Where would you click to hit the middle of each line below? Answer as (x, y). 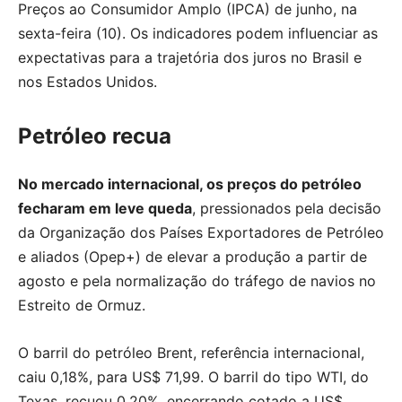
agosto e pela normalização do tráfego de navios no (197, 280)
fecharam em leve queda (105, 208)
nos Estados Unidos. (87, 81)
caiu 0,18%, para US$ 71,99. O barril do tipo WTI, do (193, 376)
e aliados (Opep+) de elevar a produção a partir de (192, 256)
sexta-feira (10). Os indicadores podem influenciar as (198, 33)
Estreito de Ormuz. (82, 305)
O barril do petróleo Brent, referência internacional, (191, 352)
